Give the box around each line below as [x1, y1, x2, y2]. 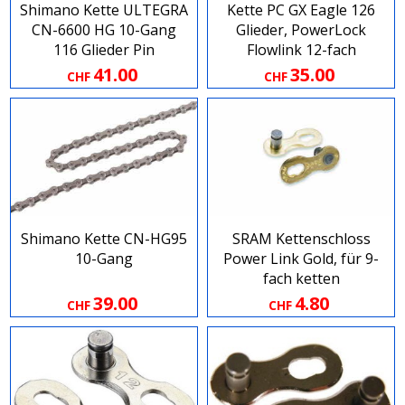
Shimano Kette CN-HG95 [21, 229, 187, 250]
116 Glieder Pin [53, 40, 155, 61]
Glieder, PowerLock [236, 20, 366, 41]
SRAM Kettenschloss [231, 229, 371, 250]
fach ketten [262, 268, 340, 289]
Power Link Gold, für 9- [223, 249, 379, 269]
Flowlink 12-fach [246, 40, 356, 61]
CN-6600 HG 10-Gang [32, 20, 176, 41]
